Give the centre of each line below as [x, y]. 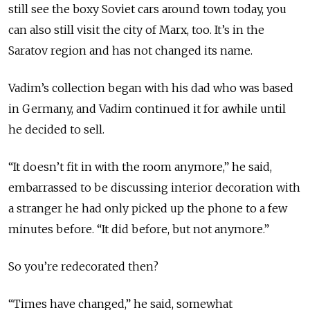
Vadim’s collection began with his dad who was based [151, 88]
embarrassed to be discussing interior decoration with [154, 188]
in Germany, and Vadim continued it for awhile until [147, 109]
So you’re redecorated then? [83, 266]
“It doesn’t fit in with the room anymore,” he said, [140, 167]
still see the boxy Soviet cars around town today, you [147, 9]
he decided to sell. [56, 129]
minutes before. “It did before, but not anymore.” [139, 229]
